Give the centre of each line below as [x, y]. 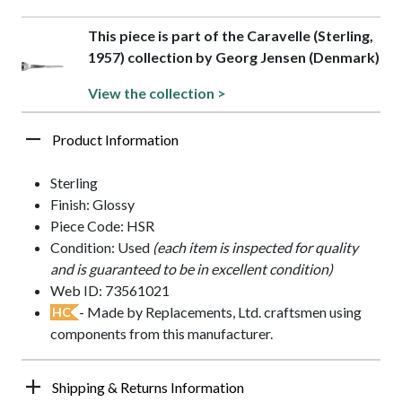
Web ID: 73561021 [110, 291]
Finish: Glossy [92, 205]
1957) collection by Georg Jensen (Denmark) [234, 57]
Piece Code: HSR [102, 226]
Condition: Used [101, 248]
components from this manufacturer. [162, 334]
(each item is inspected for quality [255, 248]
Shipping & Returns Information [148, 388]
